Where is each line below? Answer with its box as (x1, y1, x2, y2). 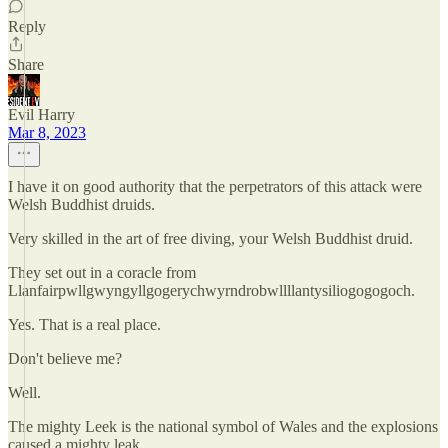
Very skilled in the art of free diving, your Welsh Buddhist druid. (8, 230, 413, 247)
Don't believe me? (8, 350, 122, 367)
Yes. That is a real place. (8, 316, 161, 333)
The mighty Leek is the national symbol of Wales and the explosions (8, 418, 438, 435)
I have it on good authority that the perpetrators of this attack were (8, 178, 422, 195)
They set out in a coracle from (8, 264, 196, 281)
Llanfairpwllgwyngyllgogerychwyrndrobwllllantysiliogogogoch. (8, 282, 415, 299)
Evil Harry (8, 106, 75, 123)
